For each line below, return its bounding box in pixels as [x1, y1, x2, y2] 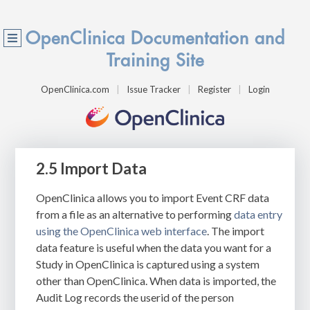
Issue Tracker [126, 84, 181, 95]
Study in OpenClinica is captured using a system [36, 257, 260, 271]
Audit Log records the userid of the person [36, 290, 235, 304]
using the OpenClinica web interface [36, 224, 208, 237]
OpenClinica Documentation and [25, 30, 285, 47]
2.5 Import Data [36, 158, 147, 178]
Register [197, 84, 231, 95]
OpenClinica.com [40, 84, 109, 95]
